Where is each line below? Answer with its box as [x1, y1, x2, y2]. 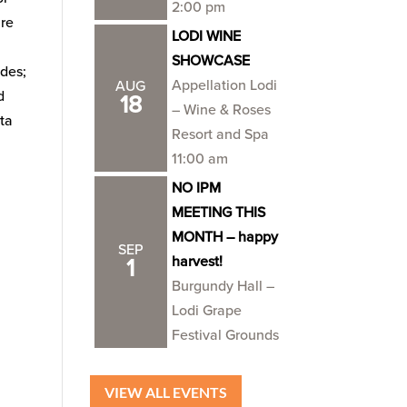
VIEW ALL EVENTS [104, 382, 227, 401]
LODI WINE [171, 27, 241, 45]
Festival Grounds [171, 326, 279, 344]
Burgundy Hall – [171, 277, 274, 295]
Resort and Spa [171, 125, 269, 144]
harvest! [171, 253, 223, 271]
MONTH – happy [171, 228, 278, 246]
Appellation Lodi [171, 76, 277, 94]
